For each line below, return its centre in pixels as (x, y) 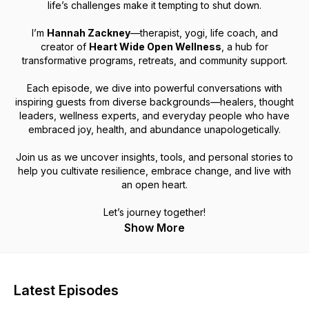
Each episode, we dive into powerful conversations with (154, 88)
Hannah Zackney (88, 33)
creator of (65, 47)
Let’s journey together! (154, 212)
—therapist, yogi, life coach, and (204, 33)
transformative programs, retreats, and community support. (154, 60)
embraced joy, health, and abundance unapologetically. (154, 129)
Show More (154, 228)
